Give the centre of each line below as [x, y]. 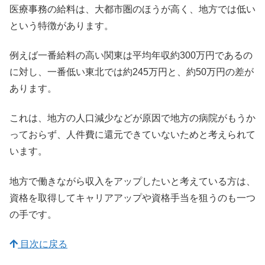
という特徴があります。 [62, 25]
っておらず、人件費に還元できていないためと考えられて [132, 135]
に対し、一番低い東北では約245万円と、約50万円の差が [132, 72]
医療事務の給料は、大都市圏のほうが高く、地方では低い [132, 9]
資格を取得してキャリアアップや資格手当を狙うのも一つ [132, 198]
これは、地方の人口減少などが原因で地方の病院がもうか [132, 118]
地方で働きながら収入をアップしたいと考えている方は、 [132, 181]
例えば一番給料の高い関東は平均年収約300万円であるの [131, 55]
